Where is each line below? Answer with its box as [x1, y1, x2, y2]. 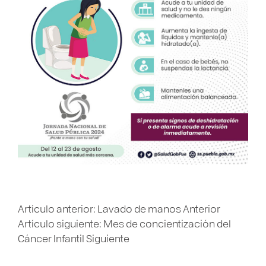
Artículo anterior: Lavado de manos [18, 201, 183, 216]
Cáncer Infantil [18, 231, 86, 245]
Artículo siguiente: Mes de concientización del [18, 216, 231, 230]
